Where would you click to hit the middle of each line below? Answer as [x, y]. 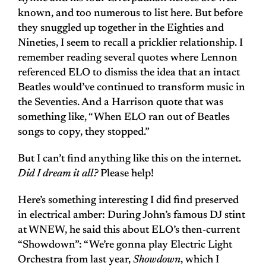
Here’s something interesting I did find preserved [128, 201]
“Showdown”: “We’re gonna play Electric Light [125, 246]
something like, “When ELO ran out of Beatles [124, 118]
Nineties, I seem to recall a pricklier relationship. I [130, 44]
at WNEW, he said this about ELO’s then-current [129, 231]
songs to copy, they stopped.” [84, 133]
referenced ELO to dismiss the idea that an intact [129, 73]
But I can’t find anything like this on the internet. [129, 159]
